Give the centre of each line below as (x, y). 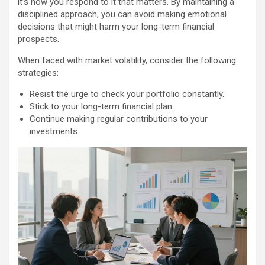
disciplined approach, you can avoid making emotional (122, 14)
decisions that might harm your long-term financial (116, 26)
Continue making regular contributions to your (119, 119)
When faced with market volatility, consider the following (127, 60)
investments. (54, 131)
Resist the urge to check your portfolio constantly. (127, 94)
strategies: (38, 72)
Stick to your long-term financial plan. (102, 106)
